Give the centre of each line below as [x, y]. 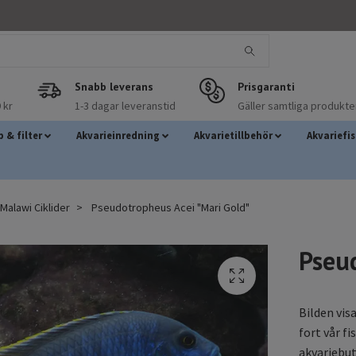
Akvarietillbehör [233, 135]
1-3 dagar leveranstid [125, 105]
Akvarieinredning [118, 135]
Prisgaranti [266, 86]
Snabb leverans [114, 86]
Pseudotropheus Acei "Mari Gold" [169, 207]
